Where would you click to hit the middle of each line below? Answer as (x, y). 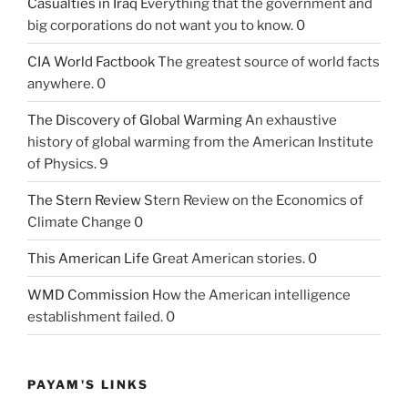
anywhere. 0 (66, 83)
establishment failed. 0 (101, 316)
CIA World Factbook (91, 61)
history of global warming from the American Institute (200, 142)
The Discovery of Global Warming (135, 120)
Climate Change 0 (85, 222)
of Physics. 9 (68, 163)
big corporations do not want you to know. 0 (166, 25)
